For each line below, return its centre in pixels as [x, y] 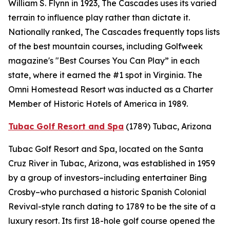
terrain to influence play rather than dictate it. [99, 18]
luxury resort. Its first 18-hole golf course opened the [112, 221]
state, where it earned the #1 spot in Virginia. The [105, 75]
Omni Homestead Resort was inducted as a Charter [111, 90]
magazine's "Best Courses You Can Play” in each [104, 61]
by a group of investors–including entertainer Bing [108, 178]
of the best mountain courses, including [87, 46]
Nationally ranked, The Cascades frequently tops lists [114, 32]
